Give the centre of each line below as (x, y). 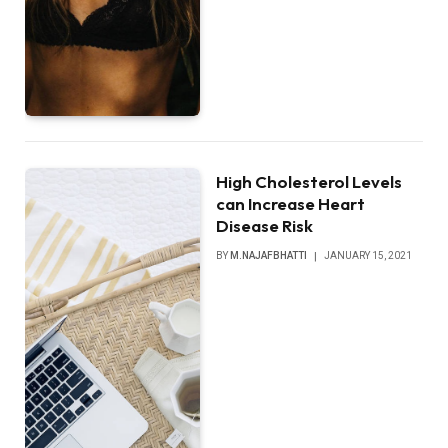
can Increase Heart (291, 203)
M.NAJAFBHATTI (269, 255)
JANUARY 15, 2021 (368, 255)
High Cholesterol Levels (309, 181)
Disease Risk (265, 225)
